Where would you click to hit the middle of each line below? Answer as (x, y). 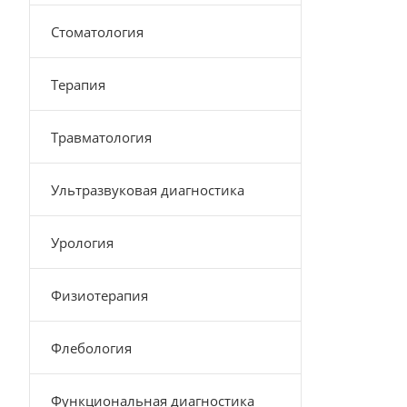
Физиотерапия (99, 295)
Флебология (91, 348)
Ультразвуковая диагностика (148, 190)
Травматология (101, 137)
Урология (82, 243)
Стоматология (97, 32)
